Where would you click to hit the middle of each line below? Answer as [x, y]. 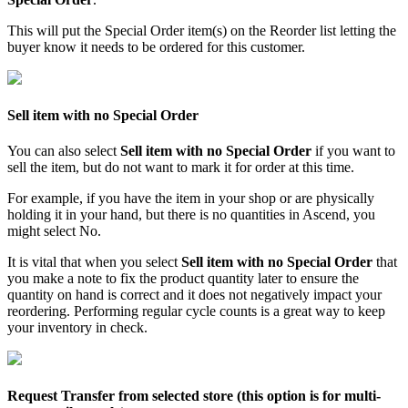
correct [140, 295]
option [286, 396]
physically [345, 199]
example [55, 199]
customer [276, 46]
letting [357, 30]
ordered [181, 46]
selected [176, 396]
